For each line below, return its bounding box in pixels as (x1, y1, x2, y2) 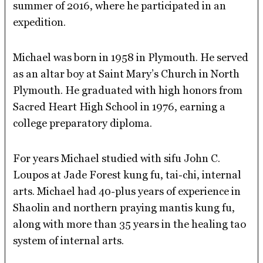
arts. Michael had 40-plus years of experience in (13, 185, 241, 198)
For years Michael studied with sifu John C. (13, 152, 221, 165)
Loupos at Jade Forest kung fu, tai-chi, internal (13, 168, 242, 181)
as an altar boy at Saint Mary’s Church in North (13, 68, 240, 80)
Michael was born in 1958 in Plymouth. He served (13, 51, 249, 64)
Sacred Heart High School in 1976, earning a (13, 100, 226, 113)
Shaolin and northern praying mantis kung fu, (13, 201, 235, 214)
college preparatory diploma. (13, 117, 153, 130)
